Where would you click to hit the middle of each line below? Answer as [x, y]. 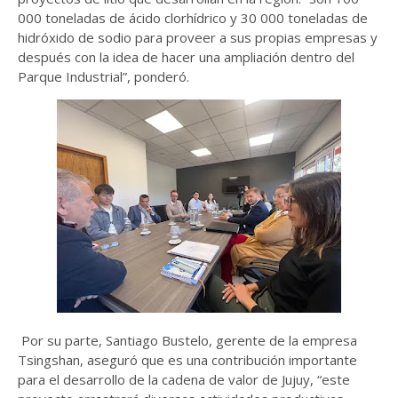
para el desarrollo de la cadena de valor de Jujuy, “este [184, 379]
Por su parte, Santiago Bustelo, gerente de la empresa [189, 340]
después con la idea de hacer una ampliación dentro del [186, 57]
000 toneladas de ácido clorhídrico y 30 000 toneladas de [193, 18]
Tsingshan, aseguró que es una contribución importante [187, 360]
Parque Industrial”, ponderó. [103, 76]
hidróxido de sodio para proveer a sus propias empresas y [198, 37]
